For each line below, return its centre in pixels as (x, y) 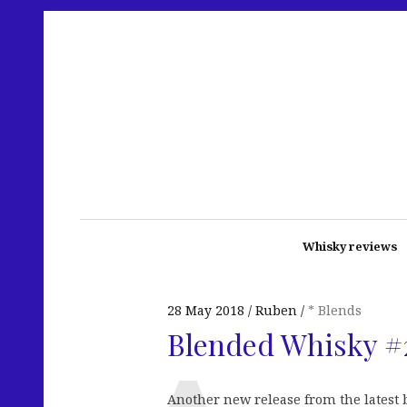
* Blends (335, 310)
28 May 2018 (206, 310)
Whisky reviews (349, 246)
